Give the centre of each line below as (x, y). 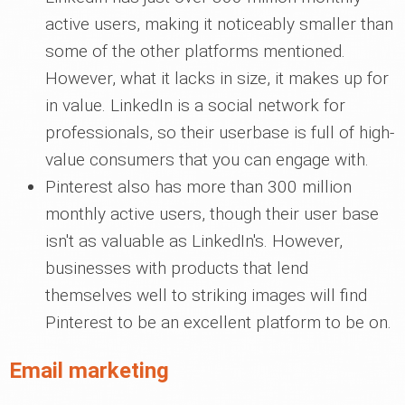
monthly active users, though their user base (212, 213)
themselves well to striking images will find (206, 295)
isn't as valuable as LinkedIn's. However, (194, 240)
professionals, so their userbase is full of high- (220, 132)
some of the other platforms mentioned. (195, 51)
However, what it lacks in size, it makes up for (217, 78)
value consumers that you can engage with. (207, 159)
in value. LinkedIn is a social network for (195, 105)
